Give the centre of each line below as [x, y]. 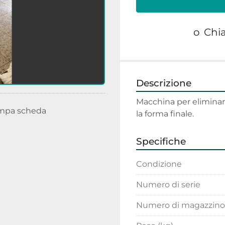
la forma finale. [165, 114]
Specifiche [161, 141]
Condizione [159, 164]
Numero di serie [168, 185]
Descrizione [164, 83]
